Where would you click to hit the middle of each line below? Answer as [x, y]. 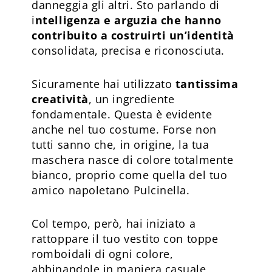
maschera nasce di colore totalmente [133, 159]
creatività [60, 99]
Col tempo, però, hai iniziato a [114, 223]
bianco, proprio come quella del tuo [130, 175]
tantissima [207, 83]
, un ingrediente [131, 99]
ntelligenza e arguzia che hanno [128, 20]
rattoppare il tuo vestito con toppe [125, 238]
